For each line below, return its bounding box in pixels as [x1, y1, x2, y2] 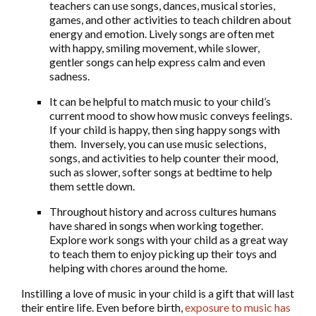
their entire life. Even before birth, [21, 300, 185, 315]
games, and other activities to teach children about [49, 13, 291, 27]
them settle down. [49, 179, 135, 193]
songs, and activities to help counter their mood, [49, 151, 278, 165]
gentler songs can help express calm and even [49, 55, 265, 69]
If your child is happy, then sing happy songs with [49, 123, 280, 137]
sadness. [49, 69, 90, 83]
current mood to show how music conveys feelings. [49, 109, 292, 123]
